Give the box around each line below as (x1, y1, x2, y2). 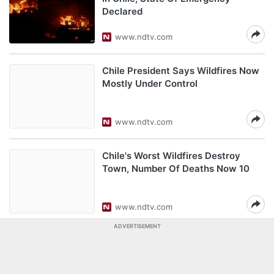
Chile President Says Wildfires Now (102, 65, 259, 76)
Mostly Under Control (102, 78, 198, 89)
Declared (102, 6, 143, 17)
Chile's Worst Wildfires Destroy (102, 150, 240, 161)
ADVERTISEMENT (113, 223, 161, 229)
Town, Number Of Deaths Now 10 (102, 163, 250, 174)
